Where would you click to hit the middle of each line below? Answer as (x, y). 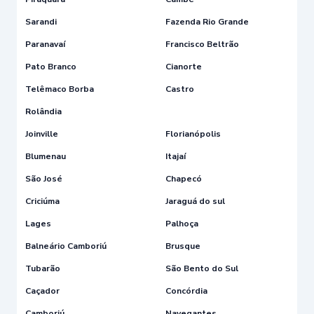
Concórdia (186, 291)
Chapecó (184, 178)
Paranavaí (45, 44)
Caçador (42, 291)
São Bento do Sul (202, 268)
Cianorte (184, 66)
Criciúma (42, 201)
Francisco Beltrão (202, 44)
